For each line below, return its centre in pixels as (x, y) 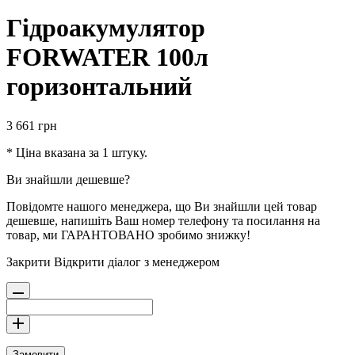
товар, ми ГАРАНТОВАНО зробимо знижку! (128, 235)
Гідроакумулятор (106, 28)
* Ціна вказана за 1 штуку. (77, 152)
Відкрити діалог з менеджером (137, 261)
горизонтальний (99, 87)
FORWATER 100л (107, 57)
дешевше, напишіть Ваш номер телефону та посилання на (163, 220)
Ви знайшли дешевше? (68, 179)
